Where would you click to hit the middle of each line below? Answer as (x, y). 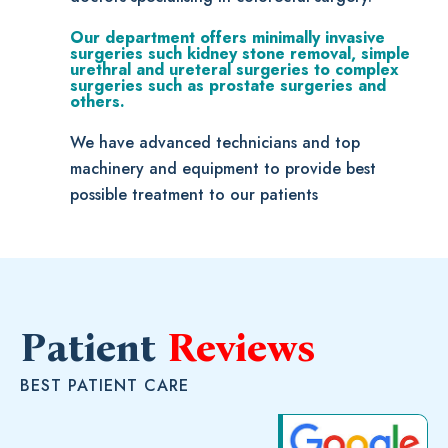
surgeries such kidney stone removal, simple (240, 54)
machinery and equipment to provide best (223, 169)
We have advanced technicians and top (215, 143)
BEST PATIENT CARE (104, 386)
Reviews (241, 348)
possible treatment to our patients (194, 195)
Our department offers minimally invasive (227, 38)
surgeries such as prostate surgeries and (228, 86)
